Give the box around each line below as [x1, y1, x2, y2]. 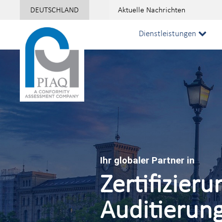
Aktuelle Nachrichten [118, 5, 185, 14]
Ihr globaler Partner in [100, 155, 195, 166]
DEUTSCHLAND [30, 5, 79, 14]
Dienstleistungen [139, 28, 198, 39]
